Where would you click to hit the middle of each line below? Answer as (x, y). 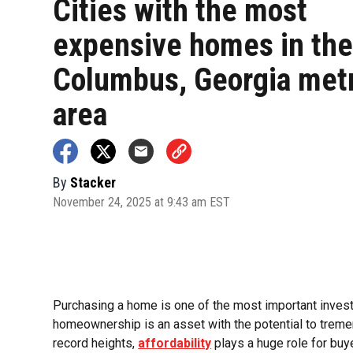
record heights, (96, 344)
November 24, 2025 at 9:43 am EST (142, 202)
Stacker (93, 182)
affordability (175, 344)
